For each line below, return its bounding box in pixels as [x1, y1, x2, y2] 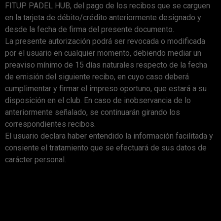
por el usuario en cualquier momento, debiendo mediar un [5, 48, 201, 58]
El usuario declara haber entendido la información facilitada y [5, 131, 213, 141]
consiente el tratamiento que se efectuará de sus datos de [5, 143, 207, 152]
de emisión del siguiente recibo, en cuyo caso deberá [5, 72, 189, 81]
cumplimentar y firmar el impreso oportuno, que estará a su [5, 83, 207, 93]
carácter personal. [5, 154, 66, 164]
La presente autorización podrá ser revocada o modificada [5, 36, 205, 46]
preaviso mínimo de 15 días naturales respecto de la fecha [5, 60, 207, 70]
